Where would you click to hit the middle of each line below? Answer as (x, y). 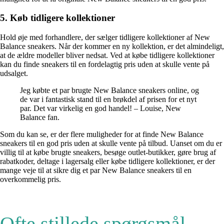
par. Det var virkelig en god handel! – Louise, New (100, 108)
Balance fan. (40, 117)
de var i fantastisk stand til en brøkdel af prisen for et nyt (108, 99)
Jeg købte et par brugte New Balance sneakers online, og (109, 90)
